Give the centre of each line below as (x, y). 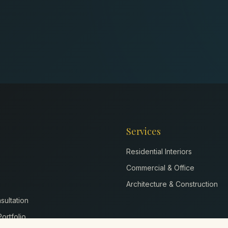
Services (144, 131)
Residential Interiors (159, 151)
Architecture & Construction (172, 184)
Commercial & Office (160, 168)
